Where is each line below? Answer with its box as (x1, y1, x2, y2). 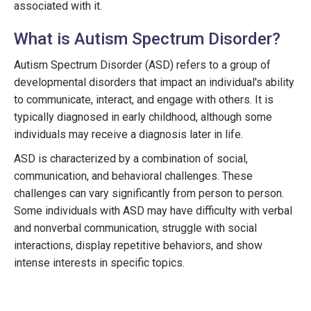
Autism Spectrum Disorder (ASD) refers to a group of (14, 58, 271, 72)
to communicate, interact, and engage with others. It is (14, 93, 274, 106)
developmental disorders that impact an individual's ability (14, 76, 294, 89)
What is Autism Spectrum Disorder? (14, 29, 280, 49)
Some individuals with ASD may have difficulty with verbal (14, 204, 292, 217)
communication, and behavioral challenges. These (14, 169, 253, 183)
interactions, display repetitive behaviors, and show (14, 239, 262, 252)
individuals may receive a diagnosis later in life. (14, 128, 243, 141)
